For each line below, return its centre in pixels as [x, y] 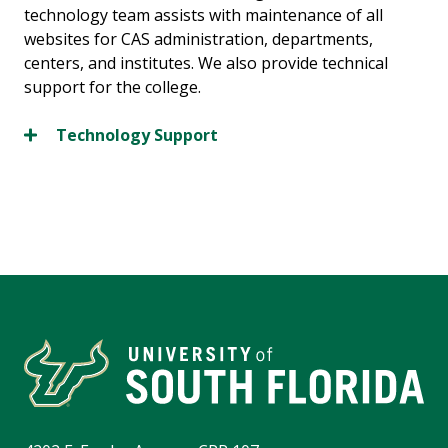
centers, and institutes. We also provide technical [206, 63]
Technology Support [137, 135]
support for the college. [112, 87]
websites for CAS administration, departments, [198, 39]
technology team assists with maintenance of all [203, 15]
